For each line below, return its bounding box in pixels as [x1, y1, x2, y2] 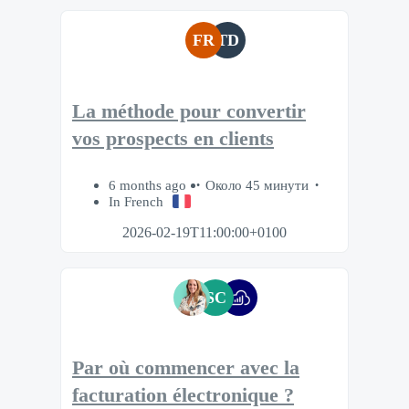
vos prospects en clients [72, 127, 274, 150]
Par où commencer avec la [72, 357, 299, 380]
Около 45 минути [205, 176, 309, 193]
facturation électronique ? [72, 384, 294, 407]
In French [109, 193, 163, 209]
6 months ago [109, 176, 190, 193]
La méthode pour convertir [72, 100, 306, 122]
